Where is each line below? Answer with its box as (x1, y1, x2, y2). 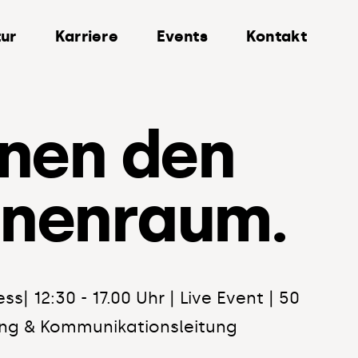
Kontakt (245, 27, 307, 46)
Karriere (54, 27, 119, 46)
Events (157, 27, 208, 46)
